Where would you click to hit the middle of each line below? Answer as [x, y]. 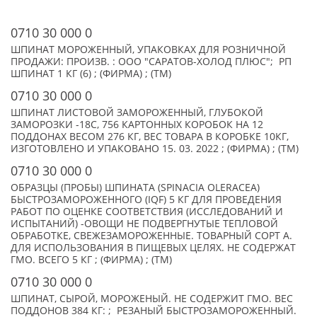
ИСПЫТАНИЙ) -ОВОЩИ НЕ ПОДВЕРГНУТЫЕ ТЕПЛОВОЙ [144, 224]
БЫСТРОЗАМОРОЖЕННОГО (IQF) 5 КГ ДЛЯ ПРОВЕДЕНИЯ [146, 200]
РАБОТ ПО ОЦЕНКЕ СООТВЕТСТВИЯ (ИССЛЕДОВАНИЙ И [147, 212]
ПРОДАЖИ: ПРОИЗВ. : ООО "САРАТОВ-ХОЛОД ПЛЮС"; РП [151, 62]
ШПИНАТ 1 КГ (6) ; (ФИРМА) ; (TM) [91, 74]
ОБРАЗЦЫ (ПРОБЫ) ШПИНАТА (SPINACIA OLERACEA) [135, 188]
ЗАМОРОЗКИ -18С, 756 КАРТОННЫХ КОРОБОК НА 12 [137, 125]
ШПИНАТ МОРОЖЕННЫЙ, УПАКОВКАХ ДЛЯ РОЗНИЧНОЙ [148, 50]
